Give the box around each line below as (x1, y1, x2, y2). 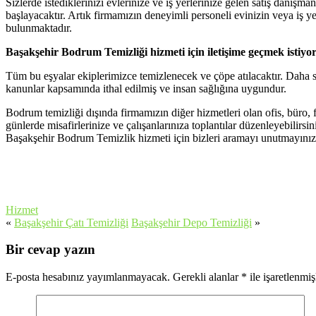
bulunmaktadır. (6, 21, 72, 34)
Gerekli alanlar (170, 271, 241, 284)
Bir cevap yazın (6, 242, 95, 257)
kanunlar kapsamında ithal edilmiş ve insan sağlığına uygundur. (6, 82, 286, 95)
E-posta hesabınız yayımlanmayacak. (6, 271, 170, 284)
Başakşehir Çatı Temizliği (14, 216, 128, 229)
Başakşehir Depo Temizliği (131, 216, 252, 229)
